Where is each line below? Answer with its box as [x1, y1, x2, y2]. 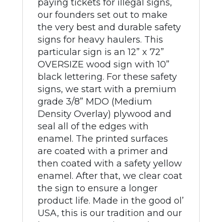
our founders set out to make [37, 9, 167, 20]
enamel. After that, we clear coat [37, 170, 182, 181]
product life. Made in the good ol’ [37, 195, 184, 206]
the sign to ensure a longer [37, 183, 158, 194]
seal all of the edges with [37, 121, 149, 132]
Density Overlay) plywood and [37, 109, 171, 119]
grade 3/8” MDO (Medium [37, 96, 152, 107]
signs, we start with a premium [37, 84, 176, 95]
